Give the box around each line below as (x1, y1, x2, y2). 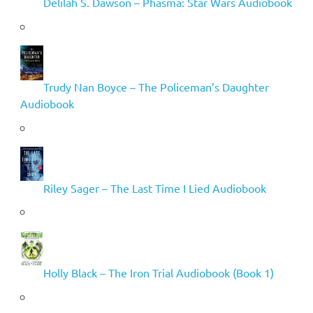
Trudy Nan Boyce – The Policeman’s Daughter (43, 79, 269, 94)
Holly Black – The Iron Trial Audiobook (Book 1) (43, 265, 274, 279)
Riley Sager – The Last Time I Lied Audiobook (43, 180, 266, 195)
